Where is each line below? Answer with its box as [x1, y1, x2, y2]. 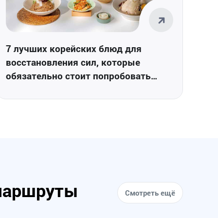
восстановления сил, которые [6, 55, 140, 68]
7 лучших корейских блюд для [6, 42, 142, 54]
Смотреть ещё [125, 187, 175, 198]
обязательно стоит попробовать [6, 69, 151, 82]
